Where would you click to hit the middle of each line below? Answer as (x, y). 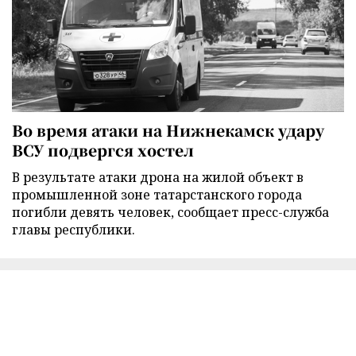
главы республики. (74, 229)
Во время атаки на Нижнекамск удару (168, 130)
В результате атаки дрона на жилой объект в (158, 177)
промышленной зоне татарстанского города (157, 194)
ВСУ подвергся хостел (103, 149)
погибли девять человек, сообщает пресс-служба (170, 212)
